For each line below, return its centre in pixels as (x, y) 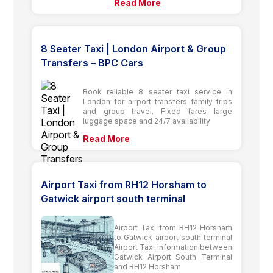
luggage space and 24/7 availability (147, 121)
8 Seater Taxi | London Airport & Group (134, 48)
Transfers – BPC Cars (92, 62)
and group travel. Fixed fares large (158, 111)
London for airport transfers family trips (158, 101)
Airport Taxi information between (173, 247)
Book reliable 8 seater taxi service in (158, 91)
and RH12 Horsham (148, 266)
